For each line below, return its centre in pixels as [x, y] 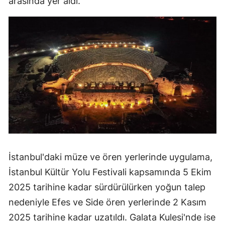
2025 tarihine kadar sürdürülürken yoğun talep [107, 187]
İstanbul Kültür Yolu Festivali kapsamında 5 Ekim [110, 172]
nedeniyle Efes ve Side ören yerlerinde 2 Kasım [107, 202]
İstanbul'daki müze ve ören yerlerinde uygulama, [110, 157]
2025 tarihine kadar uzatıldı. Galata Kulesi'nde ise [112, 217]
